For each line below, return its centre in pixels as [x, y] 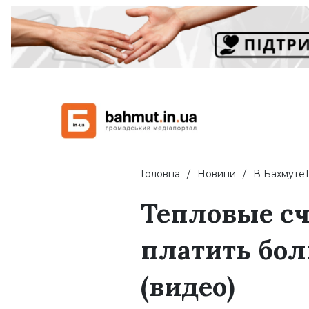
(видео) [188, 287]
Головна [160, 174]
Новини [217, 174]
